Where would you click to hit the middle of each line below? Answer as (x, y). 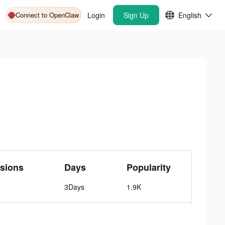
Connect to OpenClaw (47, 15)
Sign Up (136, 15)
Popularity (149, 167)
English (190, 15)
